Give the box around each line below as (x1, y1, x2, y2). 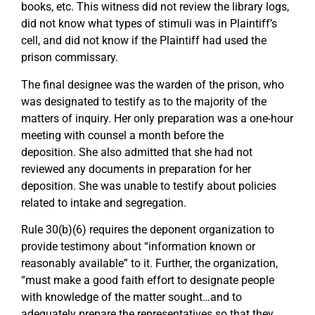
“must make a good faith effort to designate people (21, 273, 274, 287)
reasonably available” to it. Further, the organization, (21, 256, 278, 270)
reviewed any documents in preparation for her (21, 162, 251, 176)
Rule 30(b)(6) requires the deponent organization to (21, 222, 274, 236)
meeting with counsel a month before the (21, 128, 224, 142)
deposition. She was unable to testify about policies (21, 179, 276, 193)
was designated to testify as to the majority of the (21, 94, 266, 108)
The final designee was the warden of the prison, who (21, 77, 284, 91)
